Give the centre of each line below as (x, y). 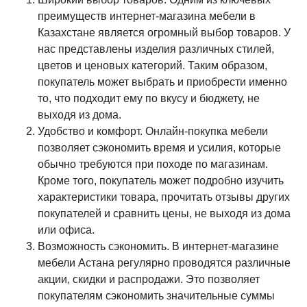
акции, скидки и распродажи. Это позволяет (149, 279)
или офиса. (66, 230)
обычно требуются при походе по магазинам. (153, 164)
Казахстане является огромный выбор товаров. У (164, 33)
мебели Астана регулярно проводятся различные (164, 263)
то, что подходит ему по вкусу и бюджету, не (149, 98)
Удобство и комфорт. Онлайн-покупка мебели (153, 131)
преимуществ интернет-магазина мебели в (147, 16)
